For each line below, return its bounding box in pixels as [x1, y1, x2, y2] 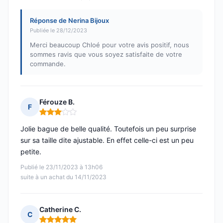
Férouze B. [39, 98, 75, 107]
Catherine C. [39, 205, 81, 214]
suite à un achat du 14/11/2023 [20, 173, 107, 181]
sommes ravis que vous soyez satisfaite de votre [30, 50, 182, 59]
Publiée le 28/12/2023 [30, 27, 87, 34]
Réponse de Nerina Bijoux [30, 16, 109, 25]
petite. [20, 147, 41, 156]
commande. [30, 60, 66, 68]
